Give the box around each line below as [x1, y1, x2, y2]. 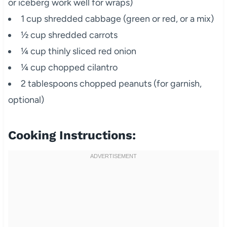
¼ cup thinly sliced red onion [20, 45, 136, 57]
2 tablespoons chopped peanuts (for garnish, [20, 78, 202, 89]
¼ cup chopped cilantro [20, 61, 118, 73]
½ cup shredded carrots [20, 29, 118, 41]
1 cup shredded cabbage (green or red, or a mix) [20, 13, 214, 24]
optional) [8, 94, 44, 105]
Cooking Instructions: [8, 128, 136, 142]
